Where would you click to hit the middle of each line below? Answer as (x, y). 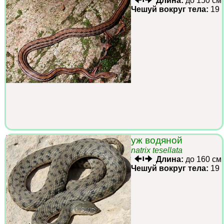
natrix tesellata (157, 150)
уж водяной (157, 140)
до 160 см (202, 159)
